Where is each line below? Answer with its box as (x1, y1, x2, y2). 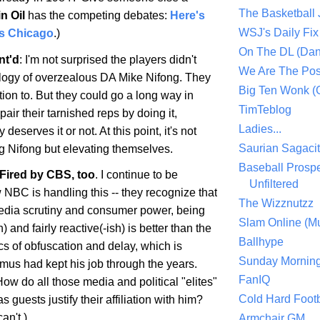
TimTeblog (239, 104, 291, 116)
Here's (170, 9, 205, 21)
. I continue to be (95, 169, 178, 181)
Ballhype (239, 235, 284, 248)
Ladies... (239, 123, 281, 136)
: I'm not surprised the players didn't (19, 53, 196, 66)
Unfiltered (249, 177, 299, 190)
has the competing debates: (25, 9, 170, 21)
